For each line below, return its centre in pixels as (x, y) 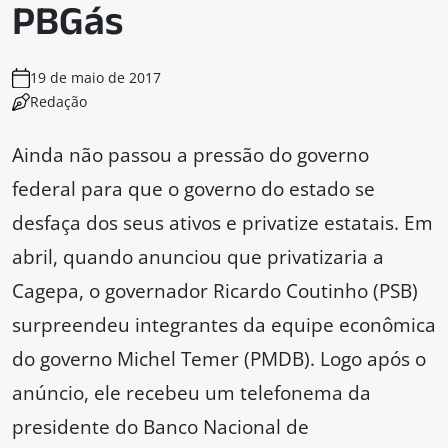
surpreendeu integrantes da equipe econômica (224, 325)
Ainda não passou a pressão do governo (190, 155)
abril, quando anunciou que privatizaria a (198, 257)
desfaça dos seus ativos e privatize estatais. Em (222, 223)
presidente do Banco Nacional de (160, 427)
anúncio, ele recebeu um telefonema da (191, 393)
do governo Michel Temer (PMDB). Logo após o (219, 359)
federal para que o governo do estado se (193, 189)
